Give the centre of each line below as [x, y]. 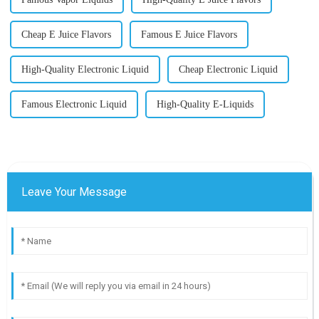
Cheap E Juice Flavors [66, 34]
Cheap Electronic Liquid [228, 69]
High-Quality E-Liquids [205, 104]
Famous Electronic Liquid [74, 104]
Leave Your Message [74, 192]
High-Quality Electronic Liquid [85, 69]
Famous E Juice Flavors [189, 34]
